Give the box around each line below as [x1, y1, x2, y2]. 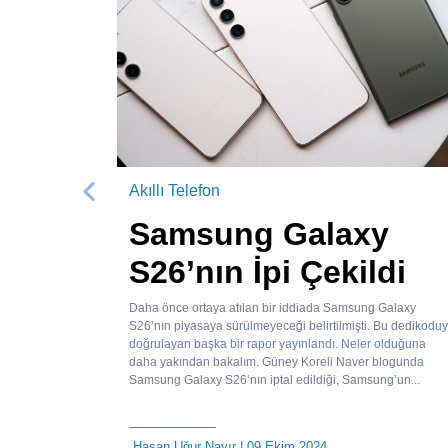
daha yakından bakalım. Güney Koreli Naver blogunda [129, 355, 424, 370]
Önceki [87, 194, 162, 222]
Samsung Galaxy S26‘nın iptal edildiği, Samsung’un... [129, 373, 420, 388]
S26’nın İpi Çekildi [129, 254, 406, 291]
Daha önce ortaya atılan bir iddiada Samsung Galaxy [129, 301, 416, 316]
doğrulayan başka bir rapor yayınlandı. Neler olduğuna [129, 337, 426, 352]
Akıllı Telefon [129, 182, 220, 200]
